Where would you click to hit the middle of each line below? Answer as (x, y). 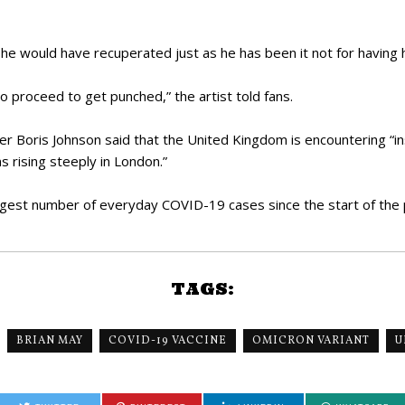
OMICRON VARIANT (311, 340)
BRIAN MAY (50, 340)
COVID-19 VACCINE (168, 340)
